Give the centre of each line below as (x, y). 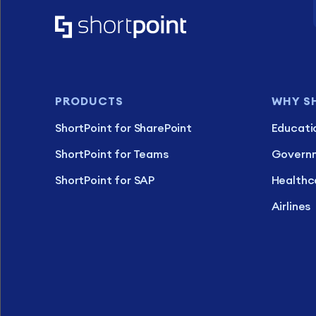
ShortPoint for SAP (105, 180)
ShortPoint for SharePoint (123, 127)
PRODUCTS (89, 101)
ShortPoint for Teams (112, 153)
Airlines (291, 206)
